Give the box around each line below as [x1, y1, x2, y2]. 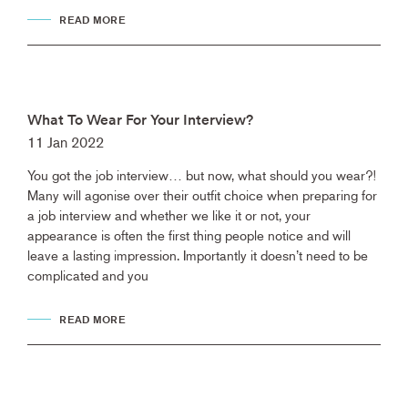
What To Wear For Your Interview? [27, 110, 253, 130]
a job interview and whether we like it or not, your [27, 206, 311, 224]
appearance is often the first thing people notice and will [27, 226, 351, 244]
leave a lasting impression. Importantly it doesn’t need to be [27, 246, 368, 264]
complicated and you [27, 266, 148, 284]
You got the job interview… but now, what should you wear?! [27, 166, 376, 184]
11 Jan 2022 [27, 133, 104, 152]
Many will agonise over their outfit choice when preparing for [27, 186, 377, 204]
